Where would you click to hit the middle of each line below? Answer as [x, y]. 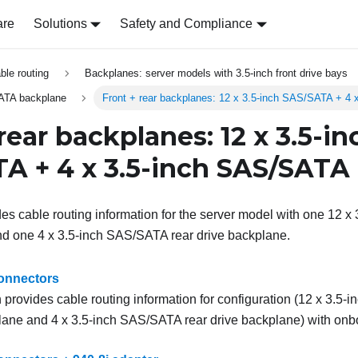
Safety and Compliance [187, 24]
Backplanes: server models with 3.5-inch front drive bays [216, 74]
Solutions [60, 24]
